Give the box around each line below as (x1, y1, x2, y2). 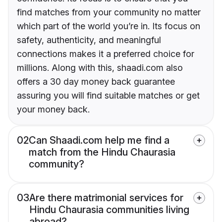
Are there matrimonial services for (29, 192, 183, 204)
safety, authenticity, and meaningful (17, 35, 161, 46)
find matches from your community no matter (17, 7, 201, 18)
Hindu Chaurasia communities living (29, 204, 189, 216)
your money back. (17, 104, 90, 115)
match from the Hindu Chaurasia (29, 146, 175, 159)
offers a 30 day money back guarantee (17, 76, 175, 87)
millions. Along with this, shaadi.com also (17, 62, 183, 73)
